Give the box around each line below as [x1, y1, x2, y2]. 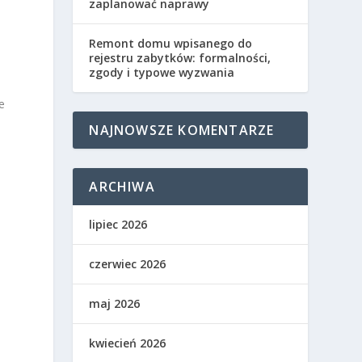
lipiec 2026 [89, 217, 148, 233]
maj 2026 [89, 296, 141, 312]
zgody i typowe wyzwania [89, 65, 235, 81]
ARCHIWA [89, 178, 155, 196]
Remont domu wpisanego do [89, 36, 253, 52]
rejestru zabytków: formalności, [89, 50, 271, 66]
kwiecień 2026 [89, 335, 166, 351]
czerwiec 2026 [89, 256, 166, 272]
